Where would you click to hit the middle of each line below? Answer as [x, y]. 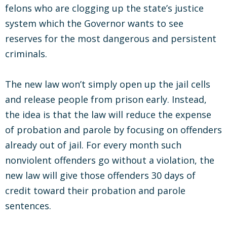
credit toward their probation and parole [95, 191]
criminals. [26, 54]
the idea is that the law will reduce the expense [108, 115]
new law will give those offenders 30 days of [100, 175]
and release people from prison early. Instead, [106, 99]
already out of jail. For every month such [93, 145]
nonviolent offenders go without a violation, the [110, 160]
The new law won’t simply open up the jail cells [108, 84]
